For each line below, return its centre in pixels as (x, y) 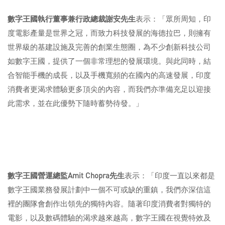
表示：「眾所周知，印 (173, 19)
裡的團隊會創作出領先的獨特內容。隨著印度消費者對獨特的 (109, 204)
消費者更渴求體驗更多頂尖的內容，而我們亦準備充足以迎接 (109, 89)
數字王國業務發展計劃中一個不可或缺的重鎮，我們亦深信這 (109, 190)
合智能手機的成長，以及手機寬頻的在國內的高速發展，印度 (109, 75)
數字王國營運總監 (38, 176)
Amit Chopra (89, 176)
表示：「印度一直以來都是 (170, 176)
